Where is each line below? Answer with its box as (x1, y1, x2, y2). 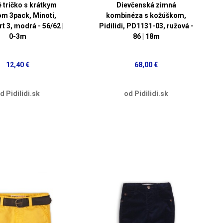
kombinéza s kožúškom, (106, 11, 187, 19)
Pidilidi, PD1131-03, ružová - (99, 21, 194, 30)
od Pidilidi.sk (124, 89, 169, 98)
